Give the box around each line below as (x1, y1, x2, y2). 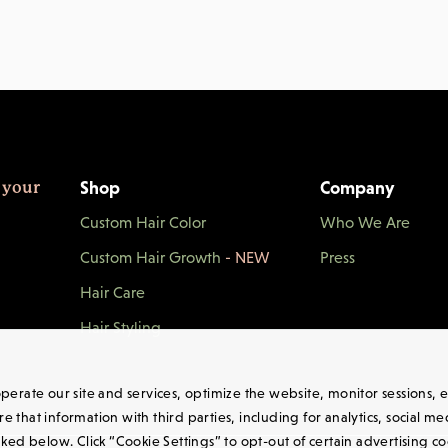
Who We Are (320, 213, 410, 231)
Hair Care (80, 283, 145, 301)
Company (320, 177, 394, 198)
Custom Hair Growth (80, 248, 225, 266)
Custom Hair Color (80, 213, 206, 231)
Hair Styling (80, 318, 161, 336)
